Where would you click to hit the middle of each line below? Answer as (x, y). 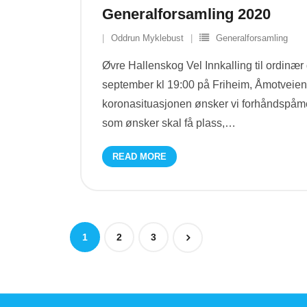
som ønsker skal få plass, (163, 123)
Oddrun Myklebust (147, 38)
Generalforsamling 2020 (186, 14)
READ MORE (139, 157)
